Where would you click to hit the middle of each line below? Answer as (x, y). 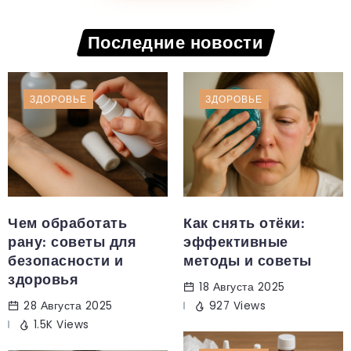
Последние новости (175, 43)
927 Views (237, 306)
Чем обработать (67, 224)
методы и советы (248, 261)
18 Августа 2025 (242, 288)
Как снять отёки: (244, 224)
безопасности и (65, 261)
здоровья (43, 280)
